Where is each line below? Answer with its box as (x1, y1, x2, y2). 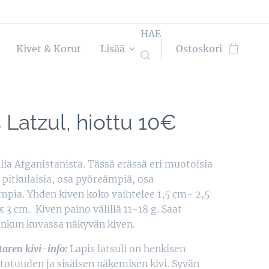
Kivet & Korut (16, 43, 81, 55)
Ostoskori (176, 43, 222, 55)
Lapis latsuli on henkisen (70, 243, 186, 255)
